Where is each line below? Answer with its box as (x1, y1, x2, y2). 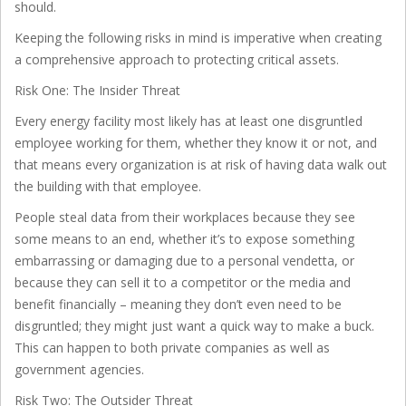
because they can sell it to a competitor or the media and (14, 273, 351, 291)
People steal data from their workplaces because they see (14, 208, 355, 226)
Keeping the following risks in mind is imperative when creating (14, 28, 382, 46)
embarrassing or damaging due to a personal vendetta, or (14, 251, 354, 269)
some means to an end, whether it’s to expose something (14, 229, 354, 247)
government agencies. (14, 360, 144, 378)
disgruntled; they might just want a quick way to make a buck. (14, 316, 374, 334)
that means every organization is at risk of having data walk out (14, 155, 387, 173)
